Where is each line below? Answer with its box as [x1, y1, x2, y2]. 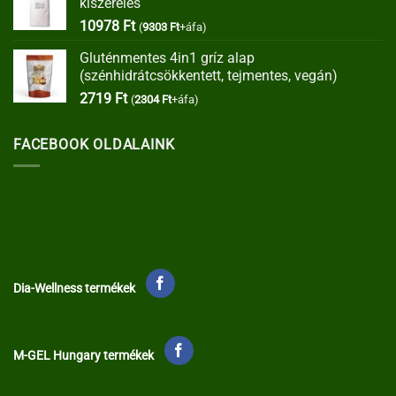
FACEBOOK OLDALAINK [13, 135, 175, 153]
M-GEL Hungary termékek [13, 348, 154, 363]
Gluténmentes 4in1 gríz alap [80, 49, 255, 66]
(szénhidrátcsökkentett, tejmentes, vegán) [80, 66, 338, 84]
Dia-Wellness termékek [13, 280, 135, 295]
